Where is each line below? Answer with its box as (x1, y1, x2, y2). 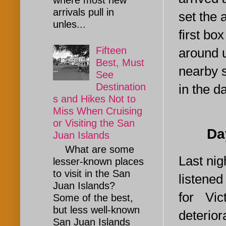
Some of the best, (53, 192, 133, 204)
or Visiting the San (53, 118, 135, 129)
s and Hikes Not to (53, 93, 136, 105)
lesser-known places (53, 156, 144, 167)
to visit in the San (53, 168, 130, 180)
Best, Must (96, 57, 144, 69)
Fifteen (96, 45, 127, 56)
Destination (96, 81, 146, 93)
